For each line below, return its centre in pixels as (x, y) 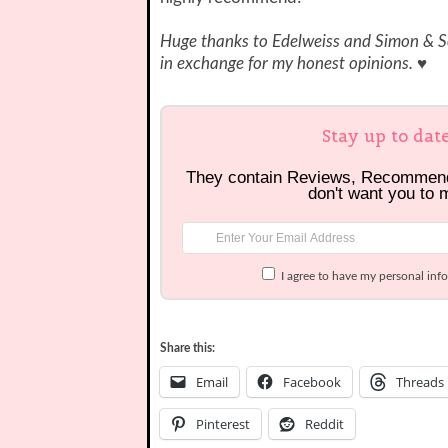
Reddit (324, 423)
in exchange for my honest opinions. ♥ (293, 63)
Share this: (187, 347)
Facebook (312, 381)
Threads (420, 381)
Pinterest (223, 423)
